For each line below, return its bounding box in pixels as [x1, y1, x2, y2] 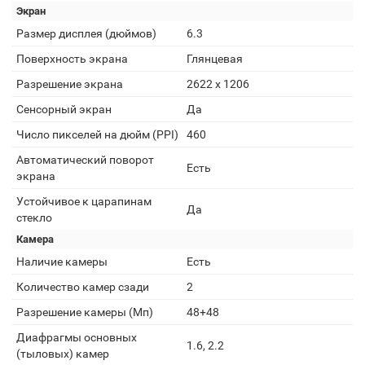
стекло [16, 211, 52, 224]
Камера [16, 233, 54, 245]
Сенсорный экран [16, 103, 112, 116]
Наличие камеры [16, 255, 108, 268]
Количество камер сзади [16, 280, 149, 293]
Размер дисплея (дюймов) [16, 27, 156, 40]
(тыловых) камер [16, 347, 109, 360]
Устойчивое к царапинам [16, 195, 152, 208]
